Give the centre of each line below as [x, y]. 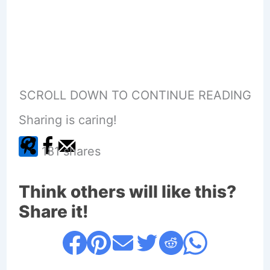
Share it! [53, 211]
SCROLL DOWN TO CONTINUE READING [135, 95]
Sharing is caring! [67, 120]
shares [82, 151]
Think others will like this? [127, 191]
